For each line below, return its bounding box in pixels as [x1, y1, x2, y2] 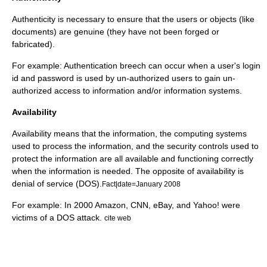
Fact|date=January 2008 [102, 180, 181, 188]
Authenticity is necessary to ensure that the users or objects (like [12, 14, 254, 24]
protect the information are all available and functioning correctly [12, 154, 253, 163]
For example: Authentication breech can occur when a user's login [12, 61, 260, 70]
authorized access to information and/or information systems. [12, 86, 242, 95]
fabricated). [12, 39, 55, 49]
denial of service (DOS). [12, 179, 102, 188]
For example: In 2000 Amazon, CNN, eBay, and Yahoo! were [12, 200, 240, 210]
